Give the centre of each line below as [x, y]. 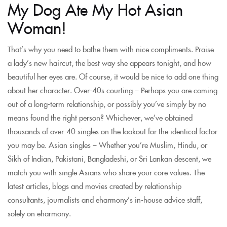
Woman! [37, 27]
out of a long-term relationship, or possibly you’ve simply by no [107, 104]
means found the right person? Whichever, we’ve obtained [100, 117]
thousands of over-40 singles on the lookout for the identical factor [112, 131]
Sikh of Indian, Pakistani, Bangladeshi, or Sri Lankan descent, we [109, 158]
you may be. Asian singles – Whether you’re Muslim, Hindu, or [107, 145]
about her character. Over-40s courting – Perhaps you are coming [112, 90]
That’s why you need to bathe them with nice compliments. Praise [111, 49]
